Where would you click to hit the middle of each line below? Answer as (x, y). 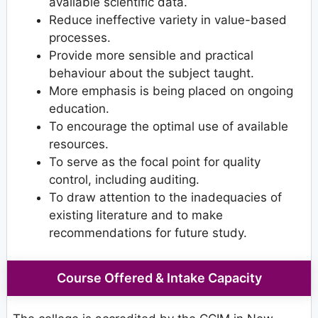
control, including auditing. (124, 180)
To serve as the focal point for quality (155, 162)
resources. (79, 144)
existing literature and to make (136, 215)
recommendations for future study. (148, 233)
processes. (80, 38)
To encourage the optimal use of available (169, 127)
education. (79, 109)
